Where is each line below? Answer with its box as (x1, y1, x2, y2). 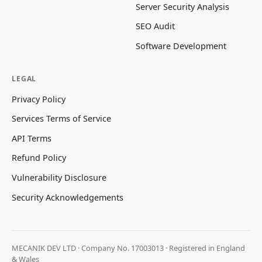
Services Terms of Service (12, 113, 111, 125)
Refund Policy (12, 152, 66, 164)
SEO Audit (136, 20, 175, 32)
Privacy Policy (12, 93, 65, 105)
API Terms (12, 132, 51, 144)
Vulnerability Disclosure (12, 172, 106, 184)
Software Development (136, 40, 226, 51)
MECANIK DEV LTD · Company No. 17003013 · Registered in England (12, 243, 245, 254)
